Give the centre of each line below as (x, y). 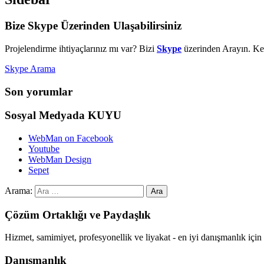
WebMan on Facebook (71, 138)
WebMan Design (60, 159)
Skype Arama (30, 68)
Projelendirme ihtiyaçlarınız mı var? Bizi (81, 48)
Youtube (44, 148)
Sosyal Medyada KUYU (63, 115)
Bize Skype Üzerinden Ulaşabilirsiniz (93, 26)
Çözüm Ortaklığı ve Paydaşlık (78, 214)
